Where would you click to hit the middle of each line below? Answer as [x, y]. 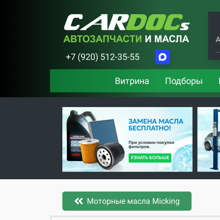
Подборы [184, 81]
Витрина [132, 81]
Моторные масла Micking [133, 201]
